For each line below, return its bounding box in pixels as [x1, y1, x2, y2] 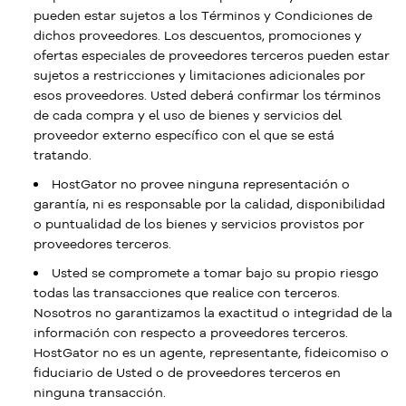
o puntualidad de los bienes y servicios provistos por [34, 216, 364, 232]
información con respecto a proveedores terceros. [34, 324, 348, 341]
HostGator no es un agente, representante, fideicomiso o [34, 344, 389, 361]
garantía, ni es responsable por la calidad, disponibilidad [34, 196, 385, 212]
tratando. [34, 147, 92, 163]
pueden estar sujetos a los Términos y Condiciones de [34, 7, 372, 24]
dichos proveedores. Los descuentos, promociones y [34, 27, 362, 43]
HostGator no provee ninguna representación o [52, 176, 350, 192]
